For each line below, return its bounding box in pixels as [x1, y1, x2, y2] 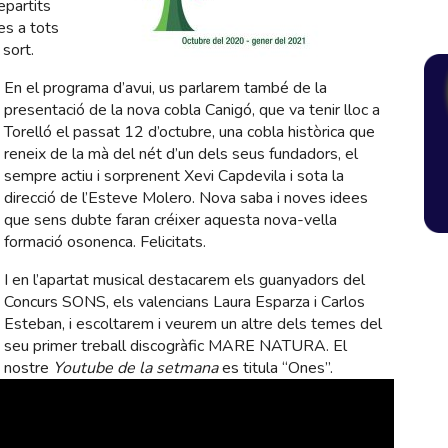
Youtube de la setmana [53, 357, 218, 379]
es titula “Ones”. [218, 357, 333, 379]
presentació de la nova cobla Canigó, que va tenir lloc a [4, 99, 380, 121]
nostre [4, 357, 53, 379]
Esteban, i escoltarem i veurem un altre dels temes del [4, 313, 382, 335]
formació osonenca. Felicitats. [4, 231, 206, 253]
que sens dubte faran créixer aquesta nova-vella [4, 209, 337, 231]
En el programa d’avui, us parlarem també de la [4, 77, 327, 99]
